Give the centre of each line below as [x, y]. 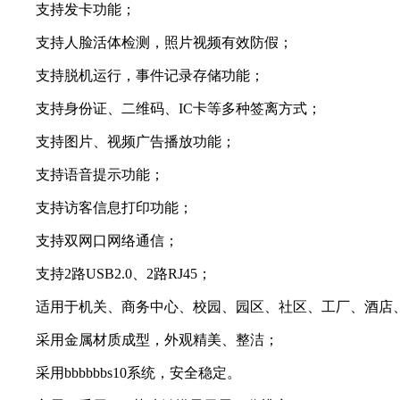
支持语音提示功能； [86, 174]
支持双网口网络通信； [93, 240]
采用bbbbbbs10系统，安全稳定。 [124, 372]
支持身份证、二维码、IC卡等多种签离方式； [164, 108]
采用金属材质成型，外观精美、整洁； [143, 339]
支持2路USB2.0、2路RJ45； [109, 273]
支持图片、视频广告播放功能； [121, 141]
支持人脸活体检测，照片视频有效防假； [150, 42]
